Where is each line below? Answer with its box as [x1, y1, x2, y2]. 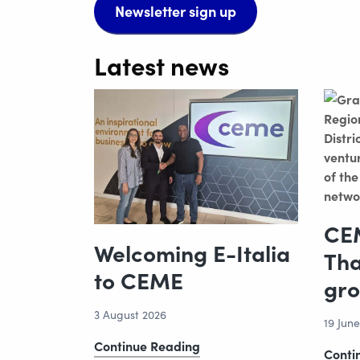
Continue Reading [94, 337, 200, 355]
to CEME [94, 264, 183, 296]
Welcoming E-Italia [94, 237, 290, 268]
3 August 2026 [94, 307, 166, 323]
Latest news [94, 47, 229, 83]
